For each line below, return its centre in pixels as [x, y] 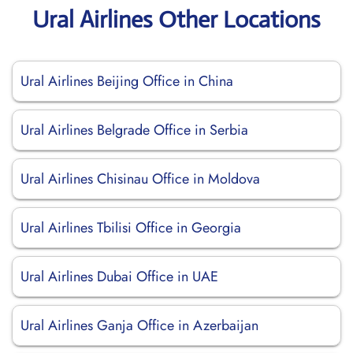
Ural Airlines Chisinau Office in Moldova [140, 179]
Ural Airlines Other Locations [176, 19]
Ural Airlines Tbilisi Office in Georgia [131, 228]
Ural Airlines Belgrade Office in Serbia [134, 130]
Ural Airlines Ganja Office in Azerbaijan [139, 325]
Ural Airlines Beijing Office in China [127, 81]
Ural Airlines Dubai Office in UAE [119, 277]
